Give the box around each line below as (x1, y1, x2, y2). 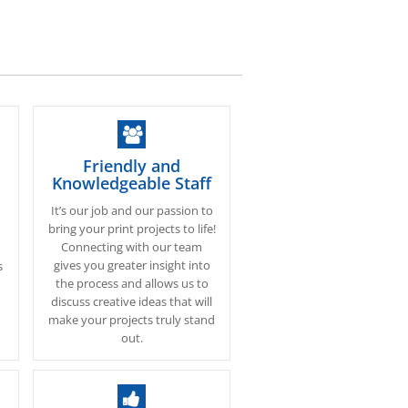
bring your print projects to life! (47, 220, 216, 237)
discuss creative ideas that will (51, 293, 213, 310)
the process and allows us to (55, 275, 209, 291)
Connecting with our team (61, 239, 203, 255)
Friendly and (83, 155, 181, 177)
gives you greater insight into (53, 257, 210, 273)
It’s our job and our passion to (50, 202, 213, 219)
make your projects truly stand (48, 311, 216, 328)
